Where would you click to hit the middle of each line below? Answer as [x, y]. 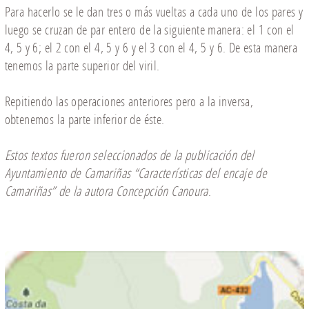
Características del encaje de [203, 174]
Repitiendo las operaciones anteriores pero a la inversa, [129, 102]
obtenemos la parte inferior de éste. [84, 120]
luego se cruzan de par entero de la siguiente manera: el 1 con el [149, 30]
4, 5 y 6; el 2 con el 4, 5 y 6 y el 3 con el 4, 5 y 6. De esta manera [151, 48]
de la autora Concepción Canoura [132, 192]
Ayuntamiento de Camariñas [69, 174]
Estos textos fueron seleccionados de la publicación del [129, 156]
